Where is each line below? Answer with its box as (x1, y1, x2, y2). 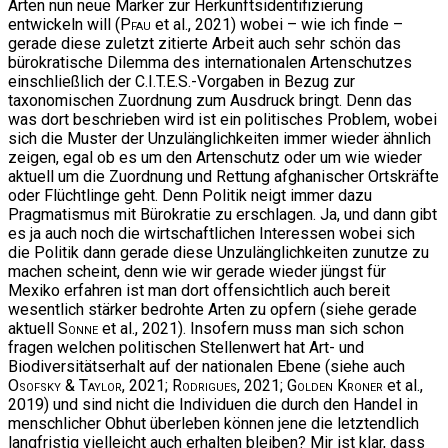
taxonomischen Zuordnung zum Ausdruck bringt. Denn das (8, 91, 412, 111)
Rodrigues (172, 376, 237, 396)
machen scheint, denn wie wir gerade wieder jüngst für (8, 262, 386, 282)
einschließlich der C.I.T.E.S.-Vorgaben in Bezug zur (8, 72, 355, 92)
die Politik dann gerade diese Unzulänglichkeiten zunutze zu (8, 243, 429, 263)
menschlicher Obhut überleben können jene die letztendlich (8, 414, 419, 434)
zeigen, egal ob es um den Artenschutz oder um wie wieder (8, 148, 422, 168)
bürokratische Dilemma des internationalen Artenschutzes (8, 53, 412, 73)
